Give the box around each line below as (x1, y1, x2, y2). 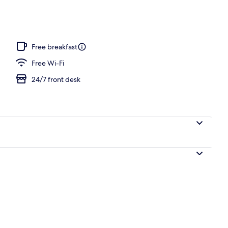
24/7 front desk (32, 74, 80, 84)
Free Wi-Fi (32, 58, 64, 68)
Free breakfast (32, 42, 77, 51)
